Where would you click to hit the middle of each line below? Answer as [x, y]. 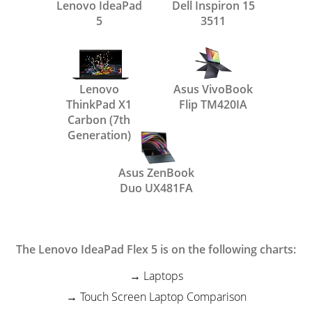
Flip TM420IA [213, 105]
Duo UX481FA [156, 188]
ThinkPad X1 [99, 105]
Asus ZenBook [156, 173]
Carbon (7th [99, 120]
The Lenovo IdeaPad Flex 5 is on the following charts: [156, 250]
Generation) [99, 135]
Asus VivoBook [213, 89]
